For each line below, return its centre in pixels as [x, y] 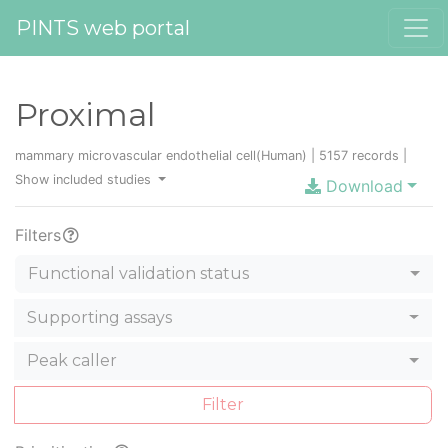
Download [362, 186]
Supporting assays [99, 317]
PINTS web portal [103, 28]
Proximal [85, 114]
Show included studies [85, 179]
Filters [38, 235]
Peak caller [72, 361]
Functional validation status [138, 273]
